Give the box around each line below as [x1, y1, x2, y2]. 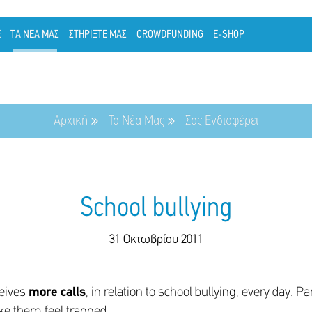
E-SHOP [213, 29, 244, 40]
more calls [29, 286, 86, 299]
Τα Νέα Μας [109, 114, 164, 128]
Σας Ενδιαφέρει [185, 114, 258, 128]
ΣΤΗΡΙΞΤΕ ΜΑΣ [69, 29, 127, 40]
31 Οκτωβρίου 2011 [109, 233, 203, 247]
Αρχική [54, 114, 88, 128]
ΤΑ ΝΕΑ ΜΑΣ [10, 29, 59, 40]
